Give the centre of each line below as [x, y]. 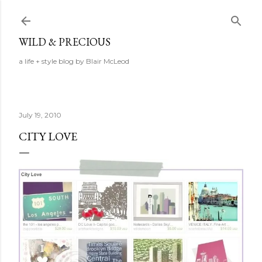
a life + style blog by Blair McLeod [74, 61]
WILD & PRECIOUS [65, 42]
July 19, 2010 [40, 115]
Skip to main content [131, 15]
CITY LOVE [48, 136]
